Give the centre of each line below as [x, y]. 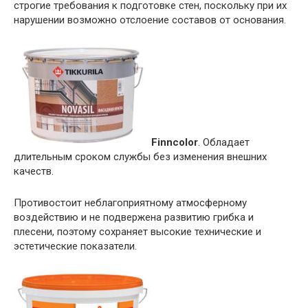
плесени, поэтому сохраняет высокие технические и [137, 231]
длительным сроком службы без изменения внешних [140, 156]
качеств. [34, 171]
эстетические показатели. [75, 246]
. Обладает [224, 142]
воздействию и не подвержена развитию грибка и [134, 217]
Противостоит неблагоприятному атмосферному [130, 202]
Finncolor [175, 142]
